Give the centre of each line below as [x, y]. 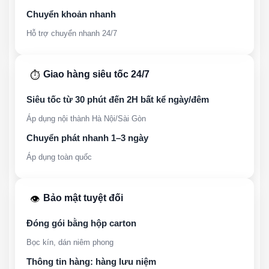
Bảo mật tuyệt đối [83, 198]
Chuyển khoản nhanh [71, 14]
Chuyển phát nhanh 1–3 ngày [87, 138]
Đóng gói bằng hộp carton [81, 223]
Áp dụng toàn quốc [59, 157]
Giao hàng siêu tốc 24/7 [96, 74]
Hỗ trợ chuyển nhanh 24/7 [72, 33]
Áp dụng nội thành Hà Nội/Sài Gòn [86, 118]
